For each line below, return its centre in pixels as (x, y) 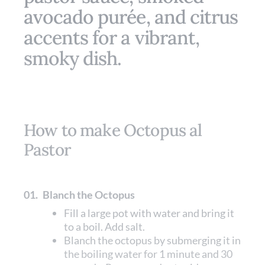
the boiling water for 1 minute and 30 (148, 254)
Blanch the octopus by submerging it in (152, 240)
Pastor (47, 150)
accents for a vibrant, (112, 38)
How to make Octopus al (113, 130)
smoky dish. (73, 58)
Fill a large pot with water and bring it (149, 213)
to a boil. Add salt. (104, 227)
